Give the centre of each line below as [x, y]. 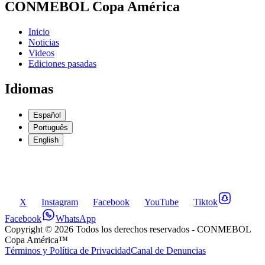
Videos [41, 53]
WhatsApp [76, 218]
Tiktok [206, 202]
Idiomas [29, 88]
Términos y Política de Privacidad [68, 250]
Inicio [39, 31]
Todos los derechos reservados [132, 229]
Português [51, 127]
